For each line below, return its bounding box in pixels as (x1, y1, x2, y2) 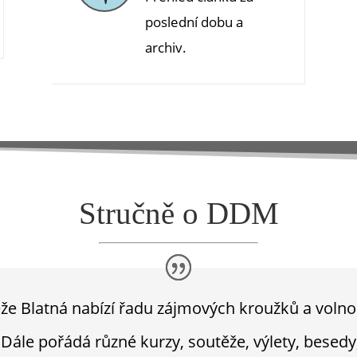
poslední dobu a (144, 13, 243, 32)
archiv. (144, 38, 186, 57)
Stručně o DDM (78, 196, 279, 231)
